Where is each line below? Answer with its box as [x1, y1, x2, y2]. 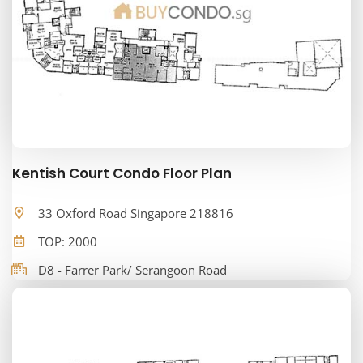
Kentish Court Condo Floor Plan [12, 163, 232, 183]
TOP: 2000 [38, 233, 97, 250]
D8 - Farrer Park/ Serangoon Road [38, 262, 227, 279]
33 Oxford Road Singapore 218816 [38, 205, 233, 222]
